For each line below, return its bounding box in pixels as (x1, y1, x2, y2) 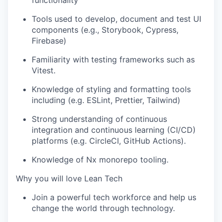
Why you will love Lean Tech (16, 173, 122, 183)
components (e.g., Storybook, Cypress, (32, 24, 178, 35)
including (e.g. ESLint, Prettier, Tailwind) (32, 95, 180, 105)
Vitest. (32, 65, 55, 75)
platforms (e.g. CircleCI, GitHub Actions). (32, 135, 186, 146)
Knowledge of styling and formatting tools (32, 84, 191, 94)
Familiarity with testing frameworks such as (32, 54, 195, 64)
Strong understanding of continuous (32, 113, 167, 124)
